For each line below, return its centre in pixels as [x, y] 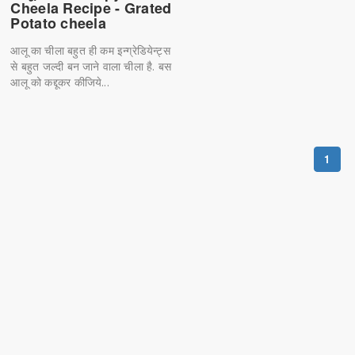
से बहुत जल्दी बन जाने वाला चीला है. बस [91, 66]
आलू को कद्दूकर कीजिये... [60, 82]
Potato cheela [58, 23]
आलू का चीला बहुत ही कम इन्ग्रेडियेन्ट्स [90, 50]
